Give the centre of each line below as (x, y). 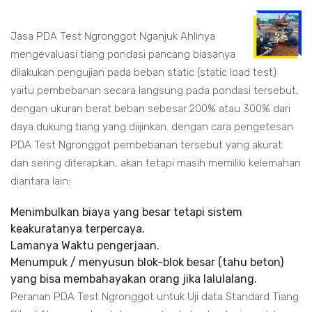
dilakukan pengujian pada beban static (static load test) (143, 72)
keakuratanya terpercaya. (78, 229)
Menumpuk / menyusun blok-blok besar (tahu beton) (147, 262)
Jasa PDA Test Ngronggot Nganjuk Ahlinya (113, 36)
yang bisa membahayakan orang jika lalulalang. (134, 279)
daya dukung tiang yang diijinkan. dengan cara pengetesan (152, 127)
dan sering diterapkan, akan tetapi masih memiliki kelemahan (156, 163)
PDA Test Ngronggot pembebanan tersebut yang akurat (146, 145)
